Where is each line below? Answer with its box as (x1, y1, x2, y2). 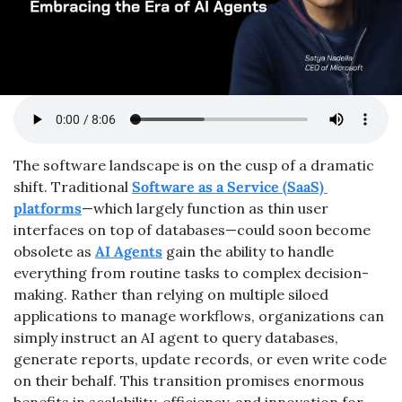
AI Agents (95, 242, 162, 260)
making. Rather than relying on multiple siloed (13, 285, 328, 303)
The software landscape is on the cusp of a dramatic (13, 156, 374, 174)
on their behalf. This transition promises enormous (13, 371, 364, 389)
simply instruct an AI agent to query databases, (13, 328, 338, 346)
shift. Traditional (13, 178, 132, 196)
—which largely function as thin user (82, 199, 328, 217)
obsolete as (13, 242, 95, 260)
